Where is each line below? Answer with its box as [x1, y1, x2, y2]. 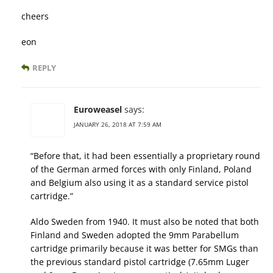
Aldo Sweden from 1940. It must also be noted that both [30, 216, 259, 228]
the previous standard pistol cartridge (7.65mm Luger [30, 256, 249, 268]
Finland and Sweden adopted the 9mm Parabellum [30, 229, 239, 241]
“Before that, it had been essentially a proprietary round [30, 150, 260, 162]
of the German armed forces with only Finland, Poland [30, 163, 252, 175]
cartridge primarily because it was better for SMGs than [30, 243, 258, 255]
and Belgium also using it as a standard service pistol [30, 177, 249, 189]
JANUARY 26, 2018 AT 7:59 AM [74, 120, 161, 129]
